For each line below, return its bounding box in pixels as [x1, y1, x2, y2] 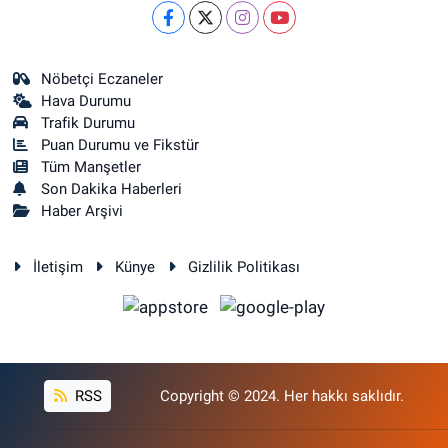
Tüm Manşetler [41, 158, 142, 176]
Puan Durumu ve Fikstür [41, 136, 200, 154]
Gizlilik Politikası [187, 258, 300, 276]
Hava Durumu [41, 92, 132, 110]
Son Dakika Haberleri [41, 180, 183, 198]
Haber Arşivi [41, 202, 124, 220]
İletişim [32, 258, 83, 276]
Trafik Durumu [41, 114, 136, 132]
